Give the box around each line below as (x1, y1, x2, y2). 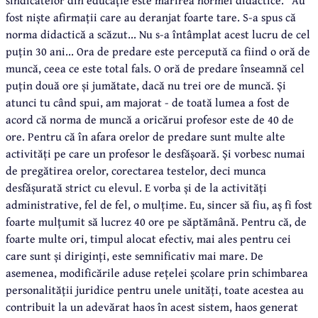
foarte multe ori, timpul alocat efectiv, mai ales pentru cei (6, 229, 291, 247)
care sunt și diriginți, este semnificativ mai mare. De (6, 246, 263, 264)
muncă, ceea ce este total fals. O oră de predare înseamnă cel (6, 59, 305, 77)
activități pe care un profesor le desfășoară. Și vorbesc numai (6, 144, 305, 162)
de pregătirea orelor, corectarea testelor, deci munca (6, 161, 266, 179)
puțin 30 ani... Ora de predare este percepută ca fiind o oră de (6, 42, 310, 60)
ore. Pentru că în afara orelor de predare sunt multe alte (6, 127, 285, 145)
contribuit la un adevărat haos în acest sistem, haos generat (6, 297, 298, 315)
